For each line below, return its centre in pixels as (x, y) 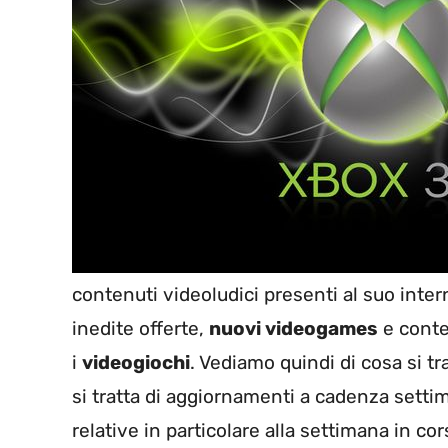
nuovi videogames (293, 329)
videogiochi (136, 363)
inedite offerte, (140, 329)
